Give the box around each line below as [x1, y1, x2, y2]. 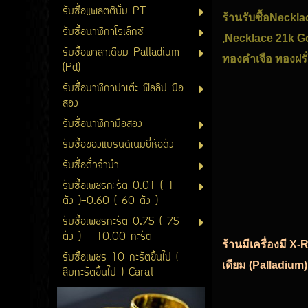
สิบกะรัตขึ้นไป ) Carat [62, 265, 154, 281]
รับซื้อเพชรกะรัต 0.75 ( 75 [62, 214, 179, 230]
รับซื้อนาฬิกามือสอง [62, 116, 142, 133]
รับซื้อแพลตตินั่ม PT [62, 3, 146, 20]
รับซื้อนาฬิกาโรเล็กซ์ [62, 24, 144, 41]
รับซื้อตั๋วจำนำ [62, 157, 119, 174]
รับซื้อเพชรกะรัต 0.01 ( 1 [62, 178, 174, 195]
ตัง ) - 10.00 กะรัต [62, 229, 152, 245]
